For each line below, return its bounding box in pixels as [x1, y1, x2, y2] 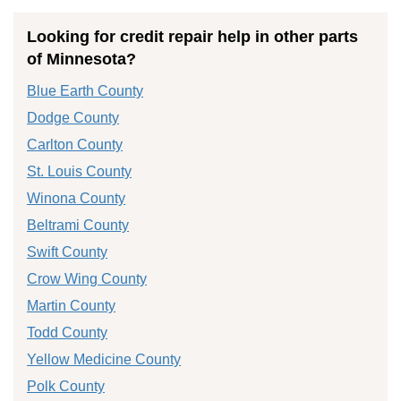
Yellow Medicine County [27, 351, 181, 367]
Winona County [27, 190, 125, 206]
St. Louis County [27, 163, 132, 179]
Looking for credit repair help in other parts [27, 27, 358, 46]
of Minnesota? [27, 49, 136, 68]
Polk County [27, 378, 105, 394]
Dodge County [27, 109, 119, 125]
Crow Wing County [27, 270, 147, 286]
